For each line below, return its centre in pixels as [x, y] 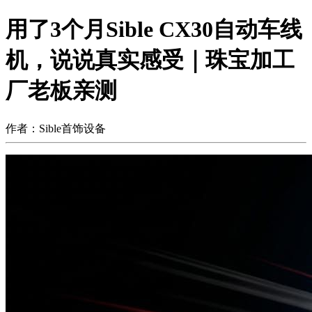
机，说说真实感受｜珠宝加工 [150, 60]
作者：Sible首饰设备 [56, 128]
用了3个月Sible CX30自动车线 [154, 30]
